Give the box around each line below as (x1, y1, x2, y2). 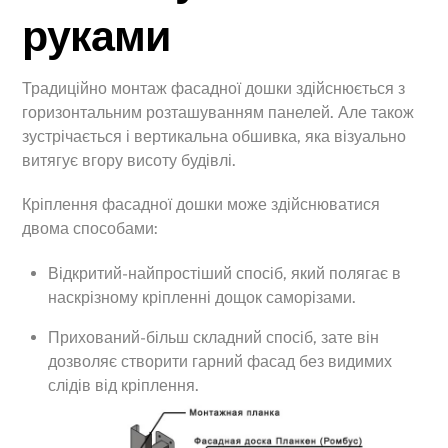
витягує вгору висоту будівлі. (22, 150, 237, 170)
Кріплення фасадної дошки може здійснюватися (22, 195, 381, 215)
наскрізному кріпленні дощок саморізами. (48, 288, 356, 308)
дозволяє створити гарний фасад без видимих (48, 352, 392, 372)
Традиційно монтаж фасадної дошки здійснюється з (22, 78, 406, 98)
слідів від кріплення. (48, 376, 199, 396)
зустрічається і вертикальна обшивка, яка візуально (22, 126, 407, 146)
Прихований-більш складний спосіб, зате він (48, 328, 379, 348)
